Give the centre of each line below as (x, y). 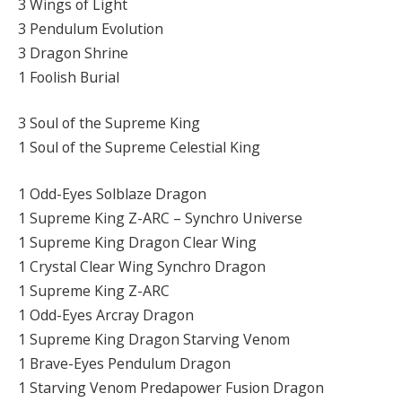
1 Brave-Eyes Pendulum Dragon (124, 364)
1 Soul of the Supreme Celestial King (139, 148)
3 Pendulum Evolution (91, 28)
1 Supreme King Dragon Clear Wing (137, 243)
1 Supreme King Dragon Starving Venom (154, 340)
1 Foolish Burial (69, 77)
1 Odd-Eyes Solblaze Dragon (112, 194)
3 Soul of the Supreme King (109, 123)
